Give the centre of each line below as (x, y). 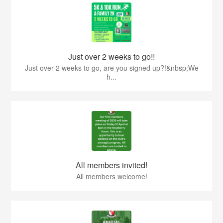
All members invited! (111, 165)
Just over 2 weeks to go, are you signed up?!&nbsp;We (111, 67)
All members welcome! (111, 176)
